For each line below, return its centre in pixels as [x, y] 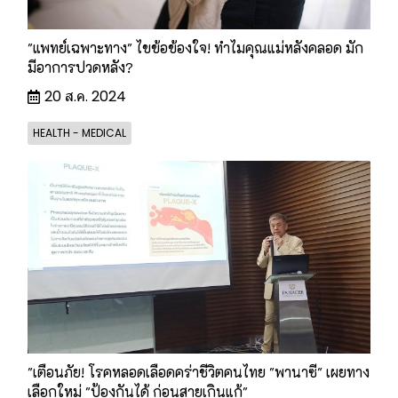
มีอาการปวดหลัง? [80, 67]
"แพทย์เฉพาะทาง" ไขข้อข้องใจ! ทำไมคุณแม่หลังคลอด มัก [195, 47]
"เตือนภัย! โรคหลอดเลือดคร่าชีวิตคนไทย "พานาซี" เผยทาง [199, 371]
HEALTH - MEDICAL [80, 132]
